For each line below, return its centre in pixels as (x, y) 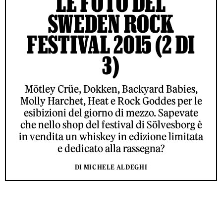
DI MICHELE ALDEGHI (111, 167)
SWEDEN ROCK (111, 24)
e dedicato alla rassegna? (111, 148)
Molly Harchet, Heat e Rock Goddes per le (111, 101)
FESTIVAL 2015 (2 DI (111, 44)
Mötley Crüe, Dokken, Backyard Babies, (111, 89)
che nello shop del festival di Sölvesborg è (111, 125)
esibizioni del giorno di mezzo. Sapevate (111, 113)
